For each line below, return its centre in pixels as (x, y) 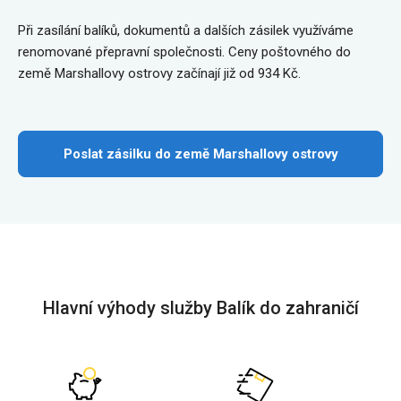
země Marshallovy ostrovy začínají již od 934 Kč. (159, 73)
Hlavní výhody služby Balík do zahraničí (200, 308)
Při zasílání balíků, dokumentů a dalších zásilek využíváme (186, 30)
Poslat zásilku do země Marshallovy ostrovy (200, 154)
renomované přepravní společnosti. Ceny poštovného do (184, 52)
